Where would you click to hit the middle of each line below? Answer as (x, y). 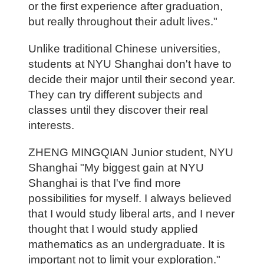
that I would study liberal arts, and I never (131, 214)
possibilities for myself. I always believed (130, 199)
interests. (51, 126)
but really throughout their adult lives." (123, 22)
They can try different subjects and (115, 95)
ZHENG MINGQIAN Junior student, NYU (131, 153)
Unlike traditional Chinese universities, (124, 49)
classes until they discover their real (118, 110)
